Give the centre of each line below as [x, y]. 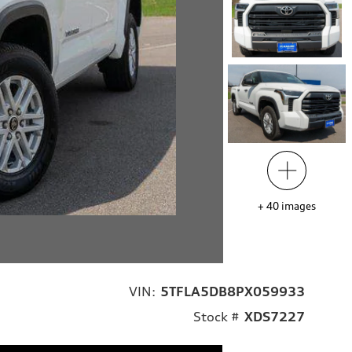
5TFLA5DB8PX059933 [233, 291]
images [299, 206]
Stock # [216, 316]
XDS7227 [275, 316]
